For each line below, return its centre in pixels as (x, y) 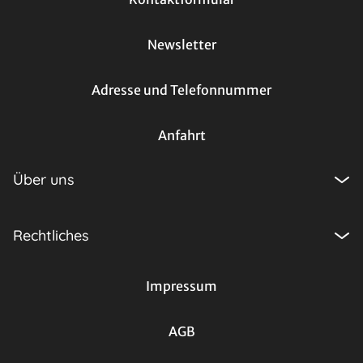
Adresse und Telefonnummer (181, 90)
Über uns (44, 180)
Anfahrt (181, 136)
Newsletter (181, 45)
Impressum (181, 286)
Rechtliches (51, 236)
